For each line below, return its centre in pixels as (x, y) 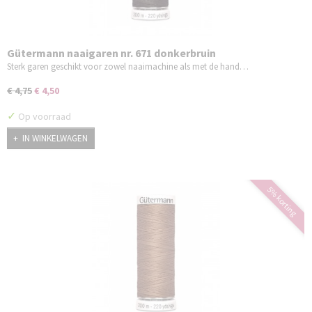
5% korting (282, 201)
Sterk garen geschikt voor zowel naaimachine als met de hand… (128, 66)
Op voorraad (44, 116)
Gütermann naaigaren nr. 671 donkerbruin (111, 53)
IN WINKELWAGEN (55, 139)
